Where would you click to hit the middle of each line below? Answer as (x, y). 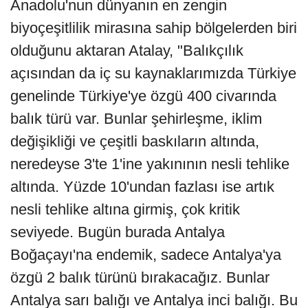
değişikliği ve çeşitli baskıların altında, (135, 142)
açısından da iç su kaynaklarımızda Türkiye (153, 74)
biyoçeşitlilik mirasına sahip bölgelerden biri (154, 28)
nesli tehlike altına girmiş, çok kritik (125, 210)
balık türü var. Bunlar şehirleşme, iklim (136, 119)
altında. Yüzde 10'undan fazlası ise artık (142, 187)
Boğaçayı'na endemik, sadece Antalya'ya (146, 255)
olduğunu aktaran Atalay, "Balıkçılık (127, 51)
